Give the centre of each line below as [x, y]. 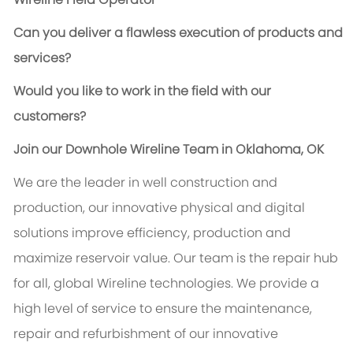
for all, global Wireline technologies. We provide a [166, 284]
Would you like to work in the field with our [142, 91]
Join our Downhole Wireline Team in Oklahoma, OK [168, 150]
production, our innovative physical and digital [159, 208]
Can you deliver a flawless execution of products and [178, 33]
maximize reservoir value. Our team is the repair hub [175, 258]
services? [42, 58]
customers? [49, 117]
